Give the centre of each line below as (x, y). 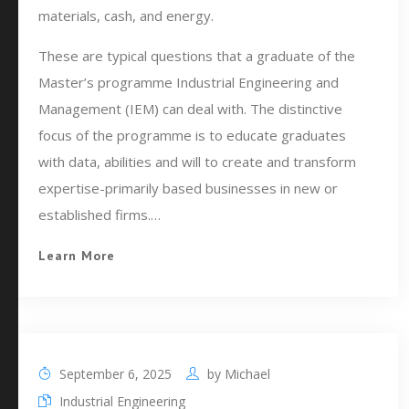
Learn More (77, 256)
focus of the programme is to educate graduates (192, 135)
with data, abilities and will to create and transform (197, 162)
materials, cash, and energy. (126, 16)
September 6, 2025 (114, 374)
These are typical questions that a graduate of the (197, 56)
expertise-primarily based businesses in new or (188, 188)
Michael (247, 374)
